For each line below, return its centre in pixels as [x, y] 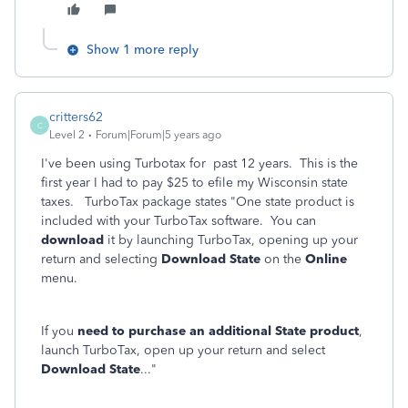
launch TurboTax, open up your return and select [183, 350]
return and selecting [101, 259]
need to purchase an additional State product [218, 331]
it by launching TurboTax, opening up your [231, 240]
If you [59, 331]
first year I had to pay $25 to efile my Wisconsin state [194, 183]
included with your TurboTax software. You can [178, 221]
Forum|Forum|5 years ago [158, 135]
